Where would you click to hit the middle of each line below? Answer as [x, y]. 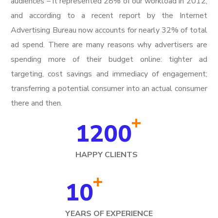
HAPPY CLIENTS [107, 155]
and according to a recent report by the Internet [109, 16]
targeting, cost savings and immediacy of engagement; [109, 74]
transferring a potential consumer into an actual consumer [109, 89]
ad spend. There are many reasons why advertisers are [109, 45]
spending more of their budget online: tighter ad [109, 59]
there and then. [37, 103]
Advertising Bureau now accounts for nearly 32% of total [109, 30]
